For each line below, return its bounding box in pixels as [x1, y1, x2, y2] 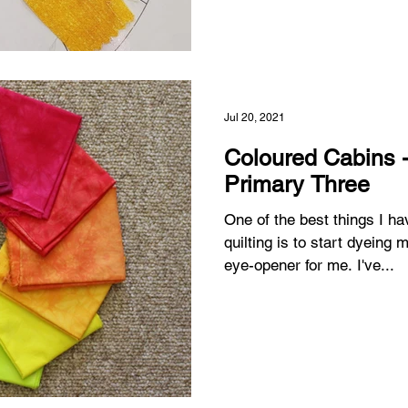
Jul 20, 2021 [224, 111, 285, 124]
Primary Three [224, 171, 370, 198]
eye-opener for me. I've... [224, 256, 394, 274]
